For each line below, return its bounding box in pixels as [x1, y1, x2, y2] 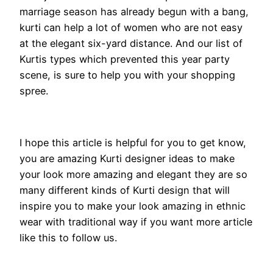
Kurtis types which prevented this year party [19, 53, 230, 66]
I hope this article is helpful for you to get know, [19, 136, 246, 149]
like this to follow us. [19, 231, 117, 244]
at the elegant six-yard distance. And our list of [19, 37, 243, 50]
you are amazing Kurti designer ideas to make [19, 152, 235, 165]
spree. [19, 85, 48, 97]
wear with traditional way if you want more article [19, 215, 252, 228]
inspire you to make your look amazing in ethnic [19, 199, 246, 212]
